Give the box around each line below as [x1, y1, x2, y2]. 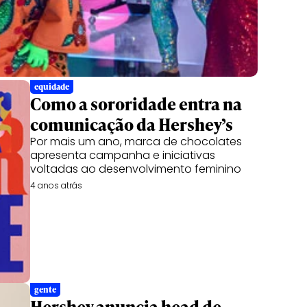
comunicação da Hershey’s [30, 113, 233, 136]
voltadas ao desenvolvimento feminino [30, 161, 241, 177]
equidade [34, 81, 69, 93]
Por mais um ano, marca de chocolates [30, 134, 242, 149]
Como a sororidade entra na [30, 93, 242, 115]
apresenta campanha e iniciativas [30, 147, 215, 163]
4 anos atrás [30, 180, 82, 191]
